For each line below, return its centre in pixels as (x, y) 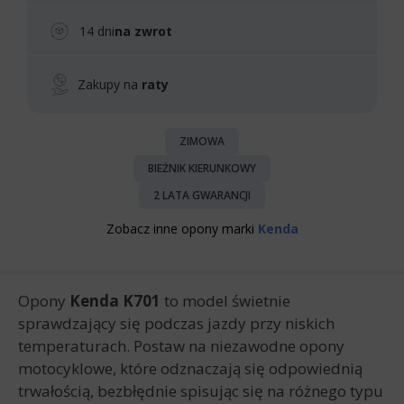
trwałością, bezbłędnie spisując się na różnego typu (201, 391)
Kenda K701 (115, 301)
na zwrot (143, 31)
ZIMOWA (202, 141)
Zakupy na (110, 84)
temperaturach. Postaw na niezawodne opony (181, 346)
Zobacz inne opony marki (182, 229)
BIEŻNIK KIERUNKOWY (202, 168)
